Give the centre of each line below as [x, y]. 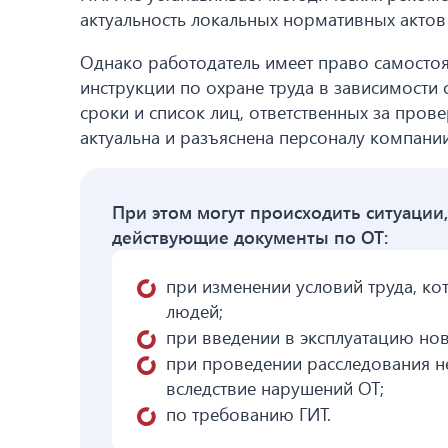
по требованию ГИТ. [248, 414]
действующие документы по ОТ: [250, 237]
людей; [194, 311]
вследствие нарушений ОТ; [275, 388]
